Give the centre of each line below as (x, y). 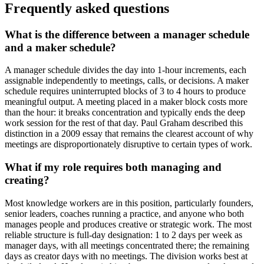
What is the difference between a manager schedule (127, 34)
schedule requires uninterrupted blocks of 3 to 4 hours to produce (125, 91)
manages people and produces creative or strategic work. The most (128, 224)
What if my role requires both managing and (113, 167)
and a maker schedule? (60, 47)
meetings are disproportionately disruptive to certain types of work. (128, 144)
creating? (27, 180)
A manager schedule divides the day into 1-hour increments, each (126, 70)
